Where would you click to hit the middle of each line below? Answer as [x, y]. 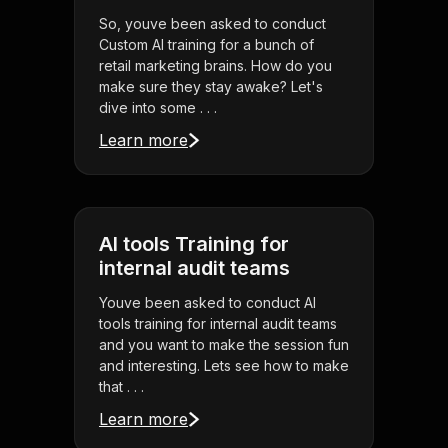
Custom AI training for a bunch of [206, 45]
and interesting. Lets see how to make [224, 366]
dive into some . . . [158, 108]
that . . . [121, 387]
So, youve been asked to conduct [212, 24]
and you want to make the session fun [224, 345]
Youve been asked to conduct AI [207, 303]
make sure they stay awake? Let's [211, 87]
